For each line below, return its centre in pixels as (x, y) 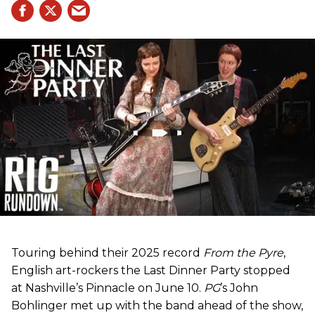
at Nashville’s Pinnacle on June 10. (108, 288)
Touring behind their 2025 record (107, 252)
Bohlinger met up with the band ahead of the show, (157, 305)
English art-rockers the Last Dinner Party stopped (151, 270)
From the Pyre (243, 252)
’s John (239, 288)
